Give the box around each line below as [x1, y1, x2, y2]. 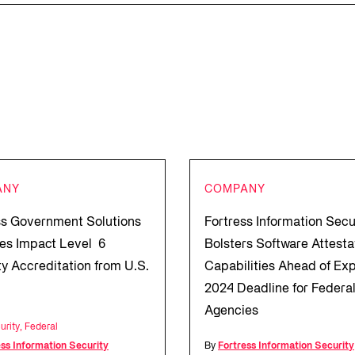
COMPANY [204, 185, 265, 195]
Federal [25, 323, 58, 331]
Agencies [204, 306, 258, 317]
